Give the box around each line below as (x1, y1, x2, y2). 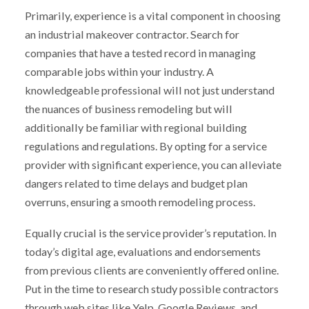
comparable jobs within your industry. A (24, 65, 214, 79)
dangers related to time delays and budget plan (24, 177, 248, 190)
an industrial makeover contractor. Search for (24, 28, 239, 41)
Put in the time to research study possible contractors (24, 282, 279, 296)
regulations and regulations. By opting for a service (24, 139, 267, 153)
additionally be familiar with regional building (24, 121, 247, 134)
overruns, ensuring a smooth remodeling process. (24, 195, 255, 209)
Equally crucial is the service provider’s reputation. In (24, 226, 277, 240)
